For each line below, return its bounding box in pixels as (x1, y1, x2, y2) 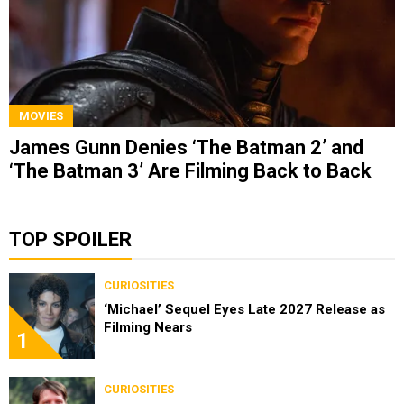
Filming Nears (104, 318, 192, 335)
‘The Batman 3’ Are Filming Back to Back (9, 159, 372, 182)
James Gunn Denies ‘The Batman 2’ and (9, 135, 363, 159)
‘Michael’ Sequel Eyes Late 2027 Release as (104, 300, 385, 317)
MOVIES (19, 108, 63, 123)
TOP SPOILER (9, 227, 132, 251)
